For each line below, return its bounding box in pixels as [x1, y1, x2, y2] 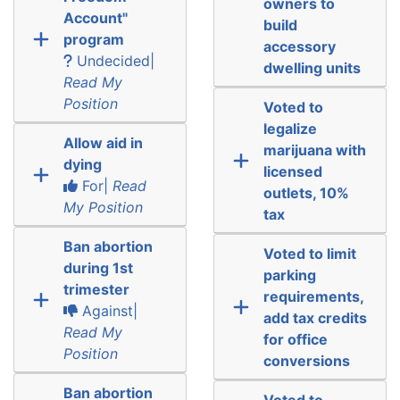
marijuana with [262, 140, 366, 159]
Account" [62, 8, 128, 27]
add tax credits [262, 308, 367, 327]
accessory [262, 37, 336, 55]
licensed [262, 162, 322, 180]
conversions [262, 351, 350, 370]
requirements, [262, 287, 363, 305]
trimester [62, 279, 129, 298]
